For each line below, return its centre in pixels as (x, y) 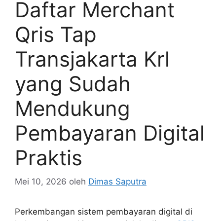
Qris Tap (56, 34)
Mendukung (73, 108)
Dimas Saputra (117, 182)
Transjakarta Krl (92, 59)
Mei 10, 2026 (41, 182)
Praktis (49, 157)
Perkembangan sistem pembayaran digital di (104, 212)
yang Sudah (73, 83)
